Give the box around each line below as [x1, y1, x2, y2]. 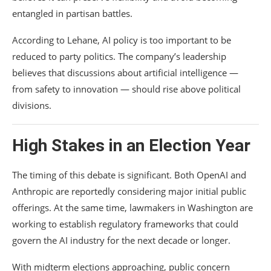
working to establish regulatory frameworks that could [12, 218, 238, 230]
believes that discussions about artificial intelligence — [12, 67, 238, 79]
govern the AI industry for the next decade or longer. [12, 234, 230, 247]
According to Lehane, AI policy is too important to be [12, 34, 231, 47]
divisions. [12, 99, 51, 112]
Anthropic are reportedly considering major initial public [12, 185, 246, 198]
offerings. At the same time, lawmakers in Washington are [12, 201, 253, 214]
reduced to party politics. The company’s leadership [12, 50, 226, 63]
